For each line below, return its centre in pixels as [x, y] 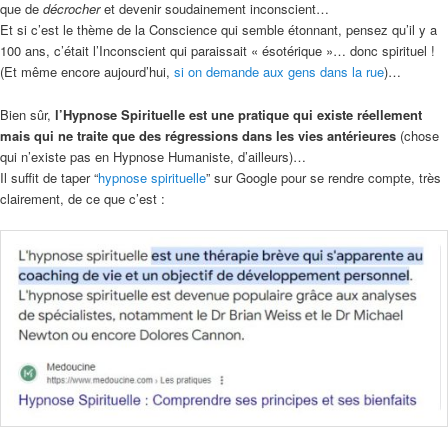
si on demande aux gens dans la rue [279, 72]
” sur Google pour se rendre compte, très [323, 177]
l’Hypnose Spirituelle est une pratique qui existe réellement [238, 114]
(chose [417, 135]
